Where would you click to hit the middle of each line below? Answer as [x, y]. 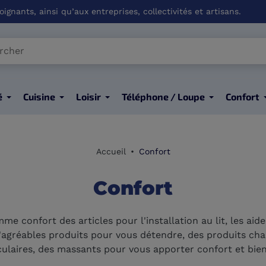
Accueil [111, 152]
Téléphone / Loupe [163, 97]
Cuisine [39, 97]
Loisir [88, 97]
